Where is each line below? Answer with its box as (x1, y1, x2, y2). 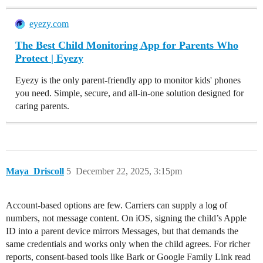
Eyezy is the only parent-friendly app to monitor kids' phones (15, 75, 241, 86)
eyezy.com (29, 19, 69, 29)
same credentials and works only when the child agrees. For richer (6, 239, 250, 249)
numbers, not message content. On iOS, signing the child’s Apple (6, 213, 247, 224)
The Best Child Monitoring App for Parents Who (15, 39, 238, 52)
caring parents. (15, 101, 69, 112)
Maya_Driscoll (6, 166, 64, 177)
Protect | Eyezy (15, 52, 83, 65)
